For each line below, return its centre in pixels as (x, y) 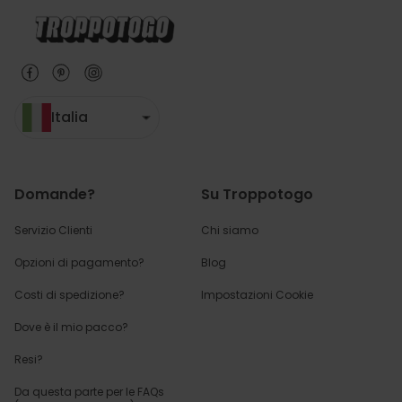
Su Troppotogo (257, 194)
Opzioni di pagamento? (79, 262)
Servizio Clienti (53, 230)
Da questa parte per (70, 392)
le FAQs (145, 392)
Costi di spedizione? (70, 295)
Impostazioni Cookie (260, 295)
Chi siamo (230, 230)
